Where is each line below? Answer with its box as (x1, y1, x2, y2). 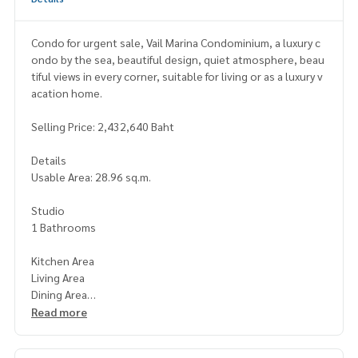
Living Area (31, 269, 85, 284)
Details (31, 152, 66, 167)
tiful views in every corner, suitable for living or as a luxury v (31, 68, 323, 83)
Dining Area (31, 286, 87, 301)
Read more (31, 304, 87, 319)
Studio (31, 202, 65, 217)
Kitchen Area (31, 253, 94, 268)
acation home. (31, 85, 102, 100)
